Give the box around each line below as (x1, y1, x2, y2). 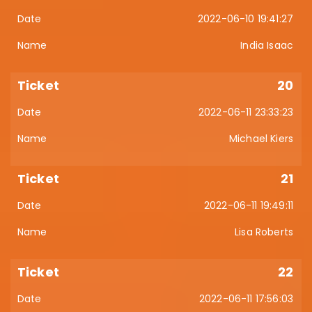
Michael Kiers (228, 132, 293, 146)
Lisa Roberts (235, 225, 293, 239)
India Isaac (240, 38, 293, 52)
